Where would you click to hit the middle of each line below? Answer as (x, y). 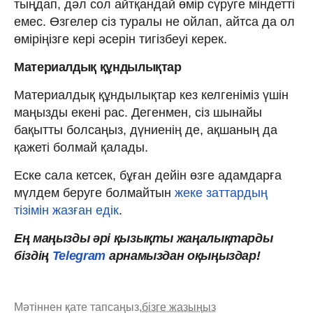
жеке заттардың (221, 192)
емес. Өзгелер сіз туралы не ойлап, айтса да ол (154, 21)
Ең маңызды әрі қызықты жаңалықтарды (144, 238)
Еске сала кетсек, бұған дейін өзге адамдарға (148, 175)
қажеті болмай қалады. (81, 147)
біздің (31, 255)
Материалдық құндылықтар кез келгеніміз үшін (151, 95)
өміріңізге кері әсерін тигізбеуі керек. (121, 39)
